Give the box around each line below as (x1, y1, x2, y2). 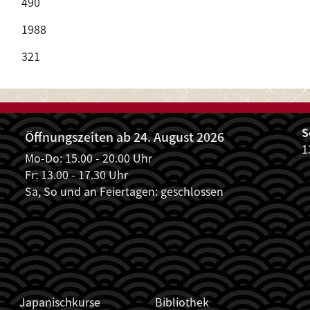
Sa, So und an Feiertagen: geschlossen (25, 182, 224, 199)
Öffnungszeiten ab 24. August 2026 (25, 127, 224, 145)
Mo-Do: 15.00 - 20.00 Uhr (25, 149, 152, 166)
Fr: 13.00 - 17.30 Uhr (25, 165, 128, 183)
